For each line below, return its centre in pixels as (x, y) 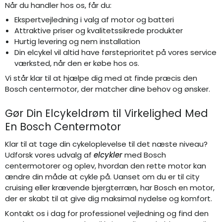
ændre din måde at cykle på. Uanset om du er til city (102, 177)
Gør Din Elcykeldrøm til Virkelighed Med (107, 113)
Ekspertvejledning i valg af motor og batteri (94, 20)
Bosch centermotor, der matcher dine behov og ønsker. (108, 89)
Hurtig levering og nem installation (77, 42)
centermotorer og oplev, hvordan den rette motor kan (106, 166)
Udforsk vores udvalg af (49, 155)
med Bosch (144, 155)
